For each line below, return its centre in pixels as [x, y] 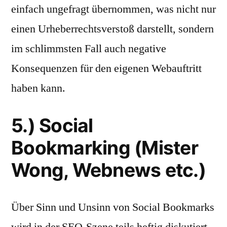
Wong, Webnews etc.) [108, 170]
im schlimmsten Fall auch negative [89, 49]
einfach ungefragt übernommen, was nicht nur [113, 9]
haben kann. [38, 88]
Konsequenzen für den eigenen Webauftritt [106, 68]
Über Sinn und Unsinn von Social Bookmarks [113, 207]
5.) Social [52, 125]
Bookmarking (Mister [105, 148]
